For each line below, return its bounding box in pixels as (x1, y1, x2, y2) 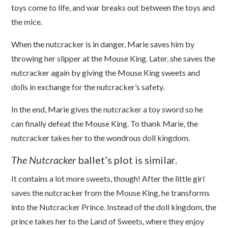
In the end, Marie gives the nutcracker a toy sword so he (11, 104, 204, 115)
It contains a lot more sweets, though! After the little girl (11, 174, 205, 184)
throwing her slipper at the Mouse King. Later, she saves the (11, 53, 216, 64)
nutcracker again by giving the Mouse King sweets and (11, 68, 201, 78)
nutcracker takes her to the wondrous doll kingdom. (11, 133, 190, 143)
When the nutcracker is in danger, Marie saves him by (11, 39, 195, 49)
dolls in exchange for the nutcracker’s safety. (11, 82, 165, 92)
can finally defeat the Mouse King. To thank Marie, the (11, 119, 198, 129)
